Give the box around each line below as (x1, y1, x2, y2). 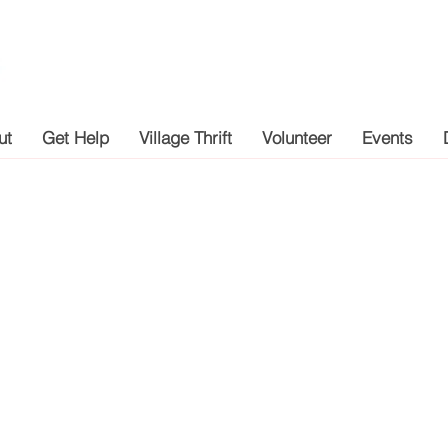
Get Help (42, 127, 109, 148)
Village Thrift (139, 127, 232, 148)
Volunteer (262, 127, 332, 148)
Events (362, 127, 413, 148)
